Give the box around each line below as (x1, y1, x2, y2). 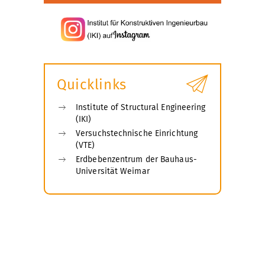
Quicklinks (57, 76, 127, 93)
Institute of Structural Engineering (76, 102, 206, 113)
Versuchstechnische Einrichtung (76, 128, 198, 139)
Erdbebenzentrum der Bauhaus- (76, 154, 197, 165)
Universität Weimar (76, 166, 150, 177)
